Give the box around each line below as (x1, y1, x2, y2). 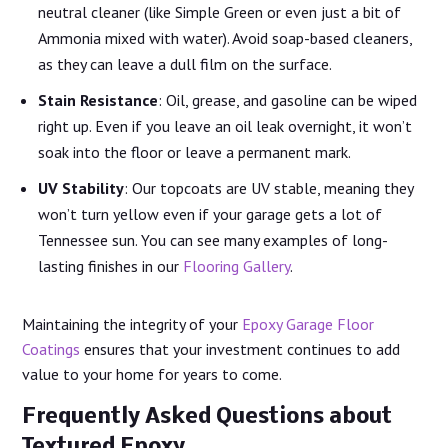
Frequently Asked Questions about (22, 406, 393, 430)
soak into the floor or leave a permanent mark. (38, 142, 352, 163)
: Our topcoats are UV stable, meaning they (124, 178, 414, 199)
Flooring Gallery (183, 256, 291, 277)
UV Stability (38, 178, 125, 199)
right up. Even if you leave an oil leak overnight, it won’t (38, 116, 413, 137)
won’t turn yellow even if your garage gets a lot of (38, 204, 383, 225)
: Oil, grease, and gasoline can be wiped (158, 90, 418, 111)
